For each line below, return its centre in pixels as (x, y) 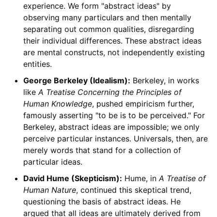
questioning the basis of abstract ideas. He (102, 201)
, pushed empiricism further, (143, 103)
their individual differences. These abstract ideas (112, 40)
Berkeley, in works (164, 80)
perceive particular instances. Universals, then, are (115, 138)
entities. (37, 64)
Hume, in (140, 178)
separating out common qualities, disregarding (108, 29)
